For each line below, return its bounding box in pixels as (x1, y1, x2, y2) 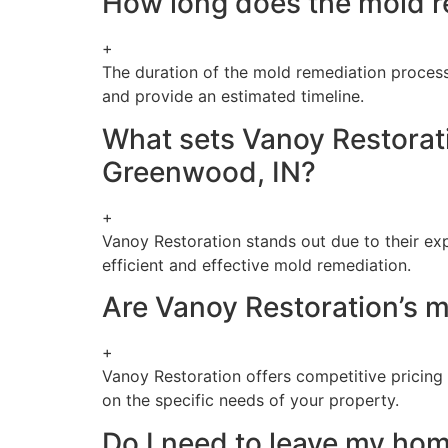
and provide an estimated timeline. (102, 86, 364, 107)
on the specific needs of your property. (102, 390, 399, 411)
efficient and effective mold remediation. (102, 254, 411, 275)
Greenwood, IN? (102, 154, 316, 189)
